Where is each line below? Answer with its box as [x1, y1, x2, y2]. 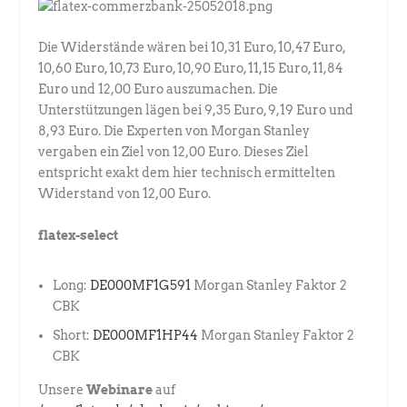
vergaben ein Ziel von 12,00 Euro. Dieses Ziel [38, 144, 310, 160]
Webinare [86, 382, 156, 398]
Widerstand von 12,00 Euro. [38, 186, 212, 202]
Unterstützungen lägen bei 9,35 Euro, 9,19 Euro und [38, 103, 354, 118]
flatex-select [38, 227, 119, 243]
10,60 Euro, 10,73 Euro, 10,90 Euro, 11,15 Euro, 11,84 [38, 61, 344, 76]
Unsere [38, 382, 87, 398]
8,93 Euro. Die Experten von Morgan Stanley [38, 124, 311, 139]
